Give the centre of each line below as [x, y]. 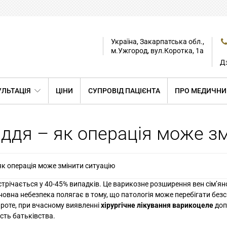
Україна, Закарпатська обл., [158, 41]
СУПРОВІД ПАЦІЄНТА [124, 90]
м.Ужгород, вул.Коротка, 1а [157, 50]
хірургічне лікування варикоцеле [157, 205]
